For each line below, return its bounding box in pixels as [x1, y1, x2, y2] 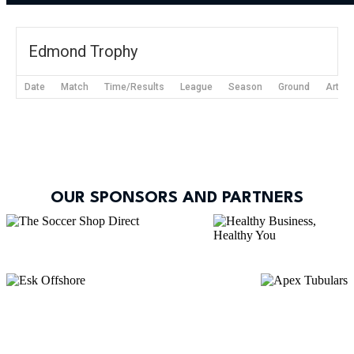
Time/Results [104, 81, 164, 92]
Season [228, 81, 262, 92]
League [180, 81, 213, 92]
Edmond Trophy [28, 42, 137, 61]
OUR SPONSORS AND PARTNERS [51, 190, 303, 206]
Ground [278, 81, 310, 92]
